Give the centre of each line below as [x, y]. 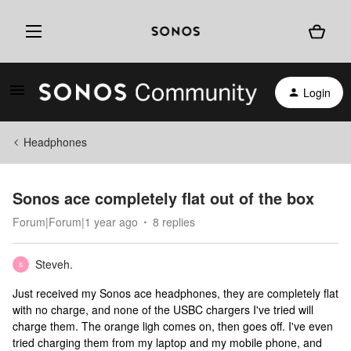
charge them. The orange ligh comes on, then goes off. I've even [173, 326]
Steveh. [54, 264]
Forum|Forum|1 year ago [75, 222]
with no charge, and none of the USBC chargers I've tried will [163, 309]
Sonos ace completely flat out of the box [163, 198]
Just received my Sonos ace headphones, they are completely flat [175, 293]
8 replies [174, 222]
